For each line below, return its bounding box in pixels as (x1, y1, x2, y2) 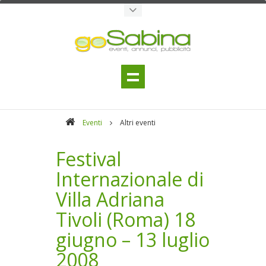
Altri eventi (120, 118, 156, 128)
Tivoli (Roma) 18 (56, 207, 195, 232)
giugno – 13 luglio (56, 227, 210, 252)
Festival (56, 146, 121, 172)
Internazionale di (56, 166, 204, 192)
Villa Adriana (56, 186, 164, 212)
